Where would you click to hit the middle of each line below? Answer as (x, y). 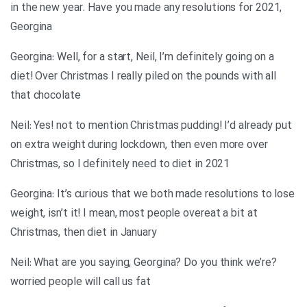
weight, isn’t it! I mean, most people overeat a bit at (134, 214)
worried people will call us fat (81, 282)
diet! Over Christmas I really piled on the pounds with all (144, 77)
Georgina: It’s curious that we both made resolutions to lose (152, 195)
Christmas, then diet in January (84, 233)
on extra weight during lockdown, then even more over (139, 145)
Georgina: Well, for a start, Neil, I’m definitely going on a (142, 58)
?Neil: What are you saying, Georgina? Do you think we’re (141, 263)
